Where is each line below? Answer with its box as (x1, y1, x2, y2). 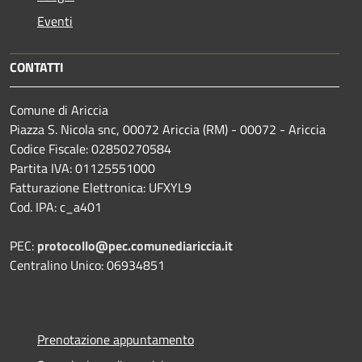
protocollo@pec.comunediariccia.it (37, 235, 233, 255)
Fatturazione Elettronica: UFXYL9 (10, 177, 192, 197)
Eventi (37, 11, 73, 31)
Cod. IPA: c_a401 (10, 196, 102, 217)
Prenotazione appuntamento (37, 329, 194, 349)
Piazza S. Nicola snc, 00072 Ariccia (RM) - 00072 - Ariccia (10, 119, 326, 139)
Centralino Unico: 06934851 (10, 255, 165, 275)
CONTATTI (10, 57, 64, 77)
